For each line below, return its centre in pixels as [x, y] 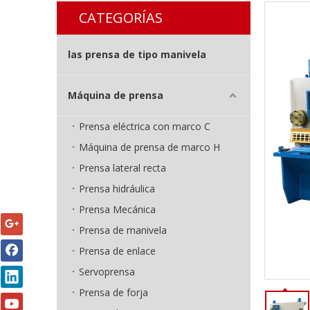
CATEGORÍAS [121, 18]
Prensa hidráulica [117, 189]
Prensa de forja [113, 292]
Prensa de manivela [123, 230]
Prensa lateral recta [122, 168]
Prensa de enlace [117, 251]
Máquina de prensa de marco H [149, 147]
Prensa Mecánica [117, 209]
